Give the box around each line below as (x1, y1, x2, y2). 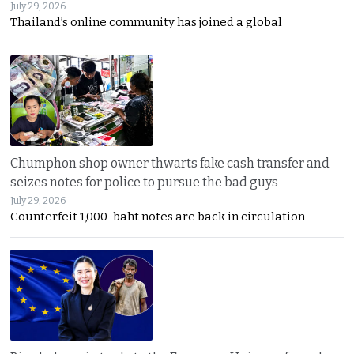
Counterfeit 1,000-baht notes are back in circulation (10, 209, 306, 224)
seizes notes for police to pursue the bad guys (10, 174, 279, 190)
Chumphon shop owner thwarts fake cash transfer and (10, 155, 330, 171)
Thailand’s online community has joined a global (10, 15, 283, 30)
